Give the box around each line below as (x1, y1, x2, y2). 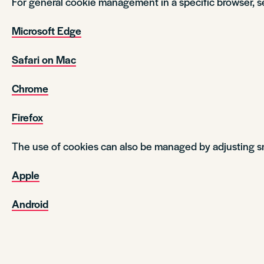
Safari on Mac (12, 52, 76, 67)
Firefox (12, 110, 43, 124)
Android (12, 196, 48, 211)
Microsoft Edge (12, 23, 81, 38)
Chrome (12, 81, 48, 95)
